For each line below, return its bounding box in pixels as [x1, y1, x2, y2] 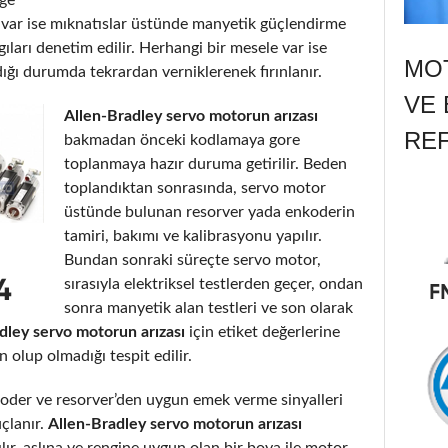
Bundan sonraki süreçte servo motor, [64, 251, 321, 268]
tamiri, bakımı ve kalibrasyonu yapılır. [64, 227, 322, 244]
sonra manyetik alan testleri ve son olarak [64, 299, 353, 316]
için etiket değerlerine [185, 323, 340, 340]
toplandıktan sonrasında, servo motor [64, 179, 326, 196]
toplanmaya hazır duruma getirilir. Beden [64, 155, 347, 172]
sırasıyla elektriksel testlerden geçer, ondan [64, 275, 363, 292]
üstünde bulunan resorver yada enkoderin [64, 203, 355, 220]
